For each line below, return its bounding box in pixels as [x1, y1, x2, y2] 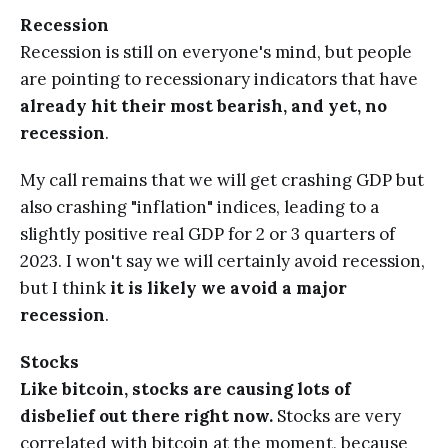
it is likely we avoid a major [110, 276, 347, 299]
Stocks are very [273, 404, 401, 427]
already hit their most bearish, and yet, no [20, 94, 387, 117]
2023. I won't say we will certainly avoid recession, [20, 249, 425, 272]
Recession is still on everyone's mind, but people [20, 40, 412, 63]
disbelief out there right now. [20, 404, 273, 427]
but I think [20, 276, 110, 299]
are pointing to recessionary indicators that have [20, 67, 418, 90]
